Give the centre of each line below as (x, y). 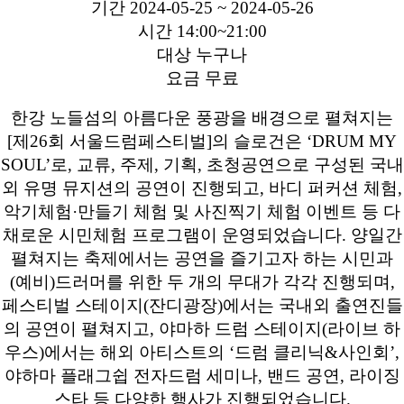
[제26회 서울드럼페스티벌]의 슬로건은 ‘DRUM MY (202, 141)
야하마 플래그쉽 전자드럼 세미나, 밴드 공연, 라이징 (202, 376)
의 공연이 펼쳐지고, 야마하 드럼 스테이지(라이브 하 (202, 329)
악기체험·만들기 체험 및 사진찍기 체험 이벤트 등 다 (202, 211)
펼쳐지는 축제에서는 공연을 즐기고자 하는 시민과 (202, 258)
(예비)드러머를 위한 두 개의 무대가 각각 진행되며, (202, 282)
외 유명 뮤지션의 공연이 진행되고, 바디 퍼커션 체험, (202, 188)
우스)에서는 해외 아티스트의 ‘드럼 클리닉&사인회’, (202, 352)
